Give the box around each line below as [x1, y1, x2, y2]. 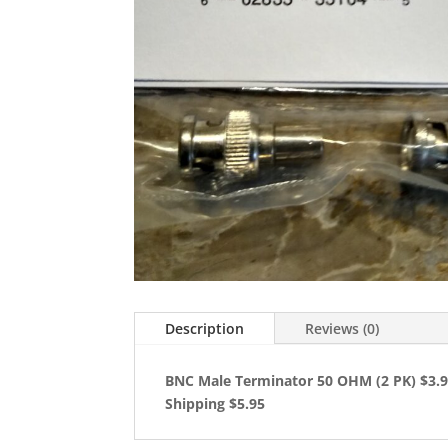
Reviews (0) [305, 319, 380, 339]
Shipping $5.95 [165, 394, 266, 414]
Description [165, 319, 245, 339]
